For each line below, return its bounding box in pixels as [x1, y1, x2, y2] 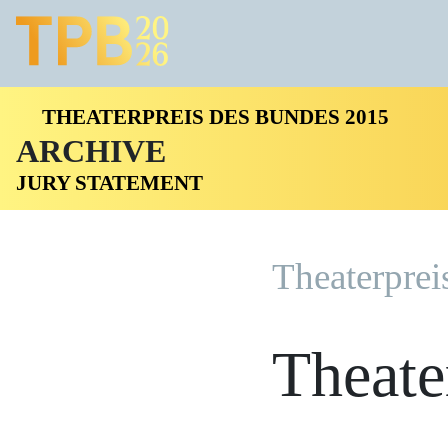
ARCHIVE [16, 132, 166, 169]
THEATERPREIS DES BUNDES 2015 [42, 105, 390, 130]
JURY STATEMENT [16, 171, 203, 196]
